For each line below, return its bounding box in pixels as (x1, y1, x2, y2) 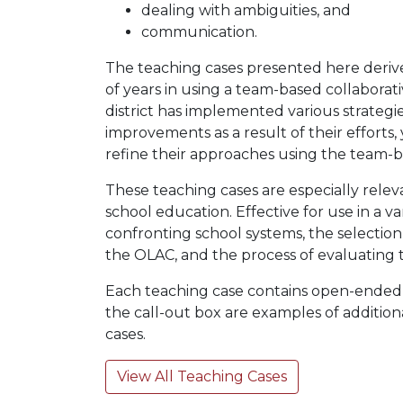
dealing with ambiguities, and (141, 2, 351, 19)
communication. (141, 23, 257, 40)
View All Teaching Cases (117, 368, 287, 385)
